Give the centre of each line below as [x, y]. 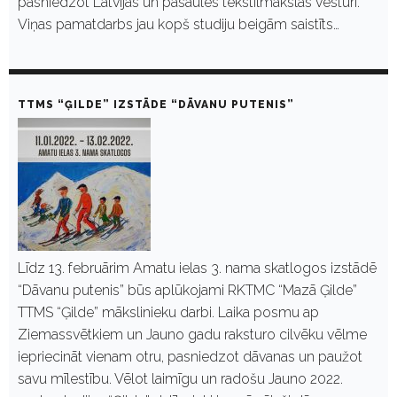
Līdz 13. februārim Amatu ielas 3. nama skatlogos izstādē [197, 268]
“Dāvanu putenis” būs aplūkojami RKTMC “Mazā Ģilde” [187, 290]
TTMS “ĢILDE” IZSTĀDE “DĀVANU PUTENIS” [156, 104]
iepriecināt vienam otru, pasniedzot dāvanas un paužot [190, 356]
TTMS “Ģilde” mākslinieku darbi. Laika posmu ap [168, 312]
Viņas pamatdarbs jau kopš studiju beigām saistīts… [179, 24]
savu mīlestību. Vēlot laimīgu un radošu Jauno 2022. [180, 378]
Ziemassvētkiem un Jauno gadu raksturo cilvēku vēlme [192, 334]
